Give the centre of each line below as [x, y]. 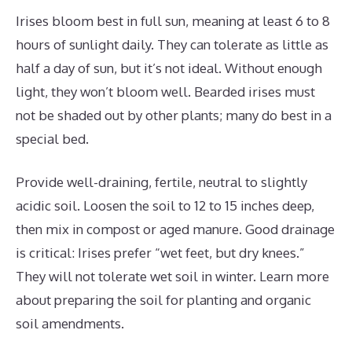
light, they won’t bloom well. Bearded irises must [165, 91]
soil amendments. [70, 324]
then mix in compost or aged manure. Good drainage [175, 229]
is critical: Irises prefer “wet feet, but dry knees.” [160, 253]
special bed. [52, 138]
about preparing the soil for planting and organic [163, 300]
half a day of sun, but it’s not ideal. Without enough [169, 68]
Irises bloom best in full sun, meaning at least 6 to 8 [173, 20]
